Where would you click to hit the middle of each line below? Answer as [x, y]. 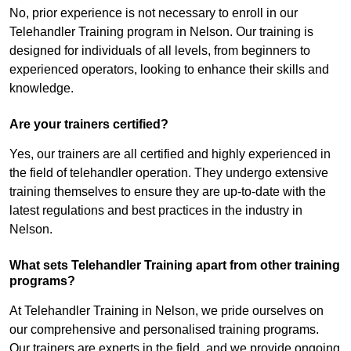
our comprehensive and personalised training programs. [164, 330]
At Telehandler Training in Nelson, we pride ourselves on [166, 311]
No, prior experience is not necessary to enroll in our [154, 13]
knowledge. [42, 89]
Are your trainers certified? [89, 125]
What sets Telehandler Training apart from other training [175, 266]
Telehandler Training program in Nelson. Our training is [161, 32]
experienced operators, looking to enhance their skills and [169, 70]
